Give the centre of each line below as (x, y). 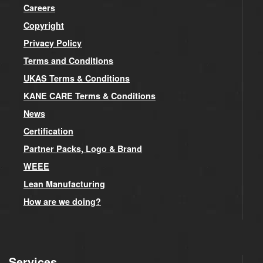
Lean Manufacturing (64, 183)
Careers (39, 7)
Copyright (44, 25)
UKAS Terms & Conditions (77, 78)
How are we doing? (62, 201)
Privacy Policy (53, 43)
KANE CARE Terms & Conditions (90, 95)
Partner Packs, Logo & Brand (83, 148)
